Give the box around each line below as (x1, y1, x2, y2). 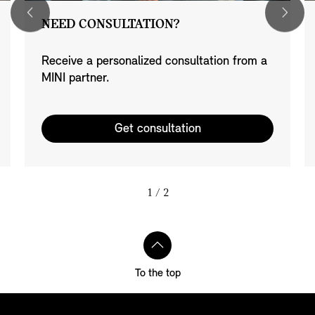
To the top (134, 267, 181, 279)
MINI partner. (41, 71, 110, 85)
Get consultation (114, 122, 201, 136)
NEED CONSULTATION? (41, 17, 179, 32)
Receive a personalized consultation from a (41, 54, 267, 68)
